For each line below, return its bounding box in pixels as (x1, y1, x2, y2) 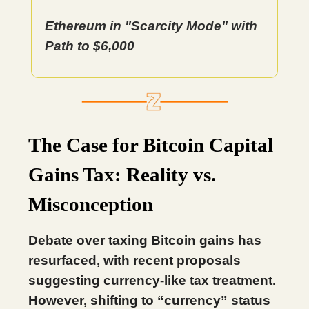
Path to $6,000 (45, 39, 134, 53)
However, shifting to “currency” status (28, 293, 270, 308)
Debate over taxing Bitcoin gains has (28, 233, 261, 248)
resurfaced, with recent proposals (28, 253, 241, 268)
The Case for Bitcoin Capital (28, 134, 273, 156)
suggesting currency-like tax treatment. (28, 273, 276, 288)
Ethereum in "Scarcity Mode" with (45, 19, 257, 33)
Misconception (28, 193, 153, 215)
